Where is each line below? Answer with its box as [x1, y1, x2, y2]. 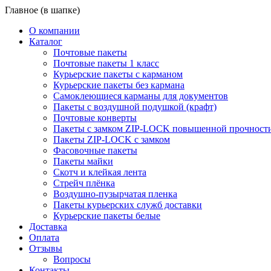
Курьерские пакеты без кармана [53, 80, 184, 90]
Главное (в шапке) [5, 5, 80, 15]
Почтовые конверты [53, 113, 137, 123]
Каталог [29, 36, 62, 47]
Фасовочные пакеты [53, 145, 137, 155]
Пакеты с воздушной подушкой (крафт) [53, 102, 217, 112]
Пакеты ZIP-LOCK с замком [53, 134, 170, 145]
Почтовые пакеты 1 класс [53, 58, 159, 68]
